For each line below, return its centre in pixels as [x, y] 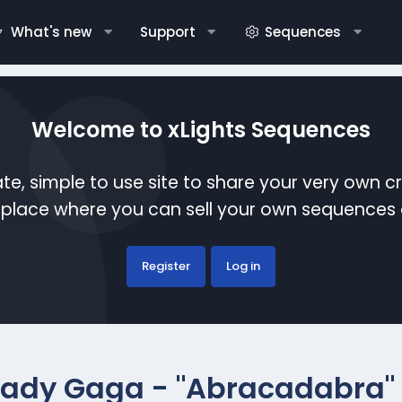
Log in [243, 266]
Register [166, 266]
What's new [51, 32]
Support [167, 32]
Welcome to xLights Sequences [201, 129]
